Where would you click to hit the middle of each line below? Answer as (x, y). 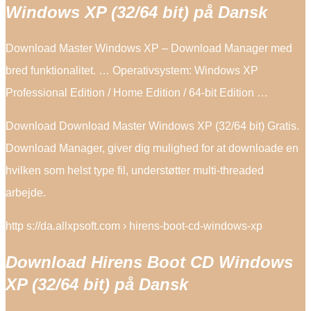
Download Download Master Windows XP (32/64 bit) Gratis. (152, 126)
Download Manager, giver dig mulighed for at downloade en (152, 149)
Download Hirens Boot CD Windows (149, 262)
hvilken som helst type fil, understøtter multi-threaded (135, 171)
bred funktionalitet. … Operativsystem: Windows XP (132, 71)
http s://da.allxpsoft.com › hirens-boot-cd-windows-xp (134, 226)
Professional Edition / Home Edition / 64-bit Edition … (137, 93)
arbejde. (26, 193)
